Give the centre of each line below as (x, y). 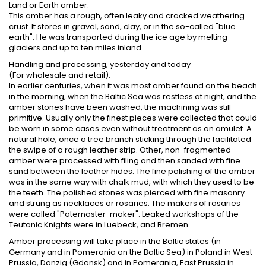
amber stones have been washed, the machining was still (120, 107)
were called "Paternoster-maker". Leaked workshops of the (124, 214)
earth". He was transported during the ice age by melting (118, 37)
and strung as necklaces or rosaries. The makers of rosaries (125, 203)
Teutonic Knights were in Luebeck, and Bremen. (99, 224)
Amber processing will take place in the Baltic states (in (115, 241)
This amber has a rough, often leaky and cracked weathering (127, 15)
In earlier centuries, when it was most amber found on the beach (133, 85)
